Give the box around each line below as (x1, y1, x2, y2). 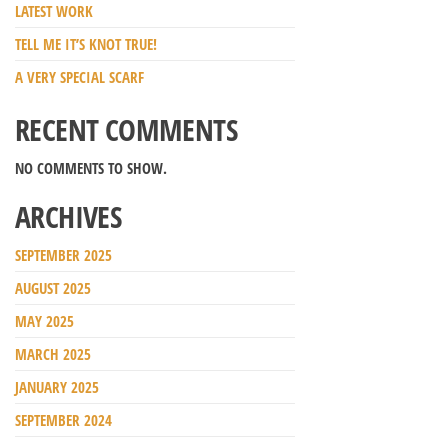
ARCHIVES (15, 196, 122, 238)
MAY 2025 (15, 311, 74, 332)
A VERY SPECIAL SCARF (15, 67, 144, 88)
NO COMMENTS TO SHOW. (15, 158, 167, 179)
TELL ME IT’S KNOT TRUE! (15, 34, 157, 55)
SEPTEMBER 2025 (15, 245, 112, 266)
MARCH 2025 (15, 344, 91, 365)
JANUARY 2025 (15, 377, 99, 398)
